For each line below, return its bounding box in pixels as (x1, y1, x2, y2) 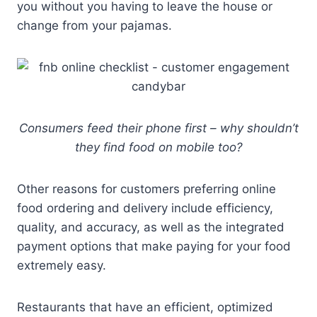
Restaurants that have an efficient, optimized (17, 299, 273, 314)
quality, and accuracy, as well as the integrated (17, 219, 284, 234)
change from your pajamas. (17, 18, 172, 33)
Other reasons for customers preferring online (17, 181, 276, 196)
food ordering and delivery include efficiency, (17, 200, 273, 215)
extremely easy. (17, 258, 106, 272)
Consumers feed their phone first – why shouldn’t (18, 120, 299, 135)
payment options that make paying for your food (17, 238, 291, 253)
